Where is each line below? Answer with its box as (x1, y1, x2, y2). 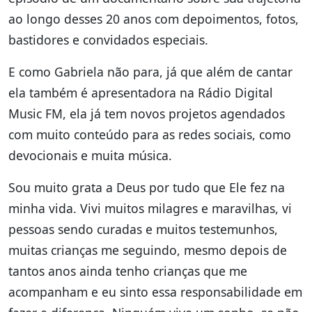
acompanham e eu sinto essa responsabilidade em (8, 283, 302, 301)
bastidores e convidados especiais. (8, 31, 208, 49)
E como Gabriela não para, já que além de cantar (8, 63, 292, 81)
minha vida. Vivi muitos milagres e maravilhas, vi (8, 200, 292, 217)
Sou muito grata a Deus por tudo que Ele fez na (8, 179, 285, 196)
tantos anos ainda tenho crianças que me (8, 263, 247, 280)
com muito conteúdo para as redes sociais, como (8, 126, 291, 143)
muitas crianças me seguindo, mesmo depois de (8, 242, 287, 259)
